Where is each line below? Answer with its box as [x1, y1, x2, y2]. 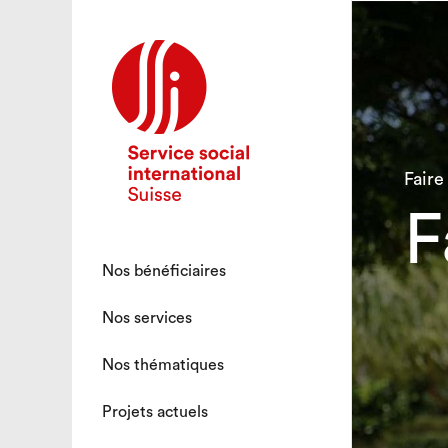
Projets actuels [102, 404, 208, 420]
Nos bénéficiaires [102, 263, 226, 279]
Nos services [102, 310, 192, 326]
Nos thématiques [102, 357, 224, 373]
